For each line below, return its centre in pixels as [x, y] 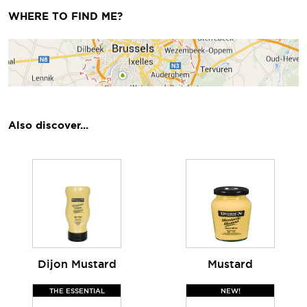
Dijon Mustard [77, 264]
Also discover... [48, 125]
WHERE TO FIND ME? [65, 17]
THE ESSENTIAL [77, 291]
